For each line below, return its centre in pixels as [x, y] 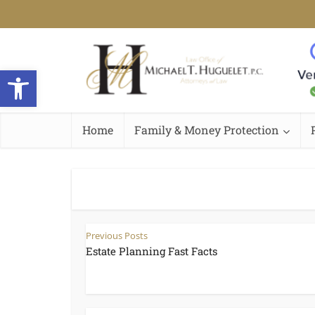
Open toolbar [44, 76]
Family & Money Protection [207, 130]
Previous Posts [117, 236]
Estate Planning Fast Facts [152, 251]
